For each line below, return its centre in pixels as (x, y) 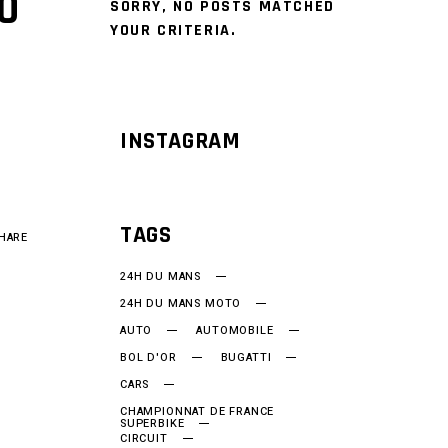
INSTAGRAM (180, 141)
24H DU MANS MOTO (181, 303)
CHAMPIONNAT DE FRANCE (197, 411)
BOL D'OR (148, 357)
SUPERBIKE (152, 423)
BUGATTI (246, 357)
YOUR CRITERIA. (173, 30)
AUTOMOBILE (235, 330)
